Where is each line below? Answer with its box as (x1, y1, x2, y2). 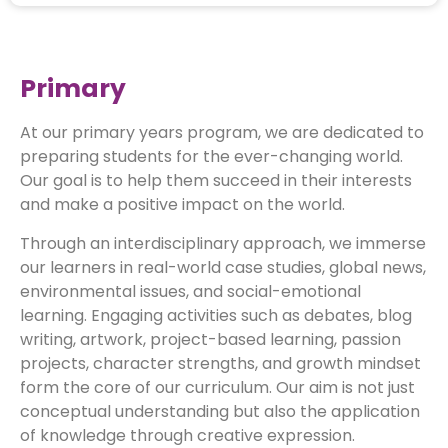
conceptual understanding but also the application (20, 399, 420, 423)
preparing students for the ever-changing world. (20, 145, 403, 169)
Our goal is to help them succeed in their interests (20, 169, 412, 193)
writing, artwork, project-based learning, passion (20, 327, 401, 351)
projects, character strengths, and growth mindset (20, 351, 421, 375)
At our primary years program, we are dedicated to (20, 121, 424, 145)
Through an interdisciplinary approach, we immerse (20, 231, 426, 255)
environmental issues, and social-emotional (20, 279, 361, 303)
